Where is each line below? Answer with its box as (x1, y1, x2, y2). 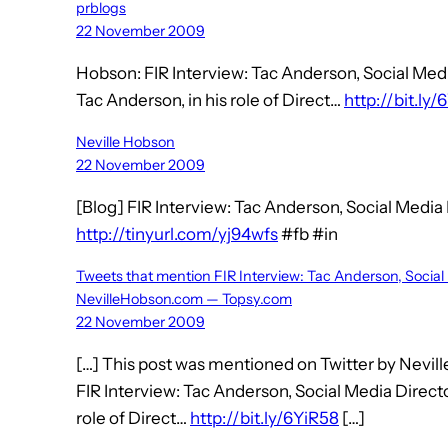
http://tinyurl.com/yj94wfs (76, 224, 278, 245)
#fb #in (278, 224, 338, 245)
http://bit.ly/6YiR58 (190, 408, 339, 429)
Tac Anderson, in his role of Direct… (76, 90, 344, 111)
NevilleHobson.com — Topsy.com (76, 290, 292, 309)
